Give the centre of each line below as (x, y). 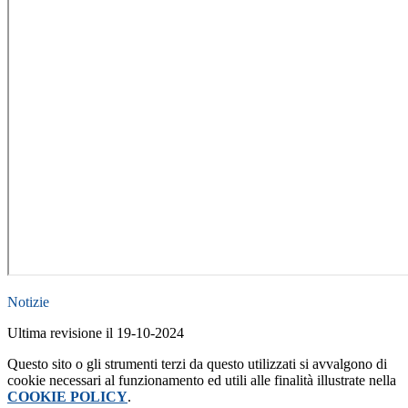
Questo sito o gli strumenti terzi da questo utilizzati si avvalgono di (197, 363)
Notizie (28, 301)
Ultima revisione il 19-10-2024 (96, 332)
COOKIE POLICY (67, 396)
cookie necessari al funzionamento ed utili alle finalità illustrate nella (202, 380)
